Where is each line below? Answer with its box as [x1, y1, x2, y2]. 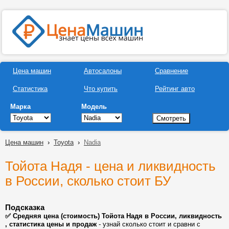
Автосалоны [84, 67, 122, 75]
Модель [81, 103, 107, 110]
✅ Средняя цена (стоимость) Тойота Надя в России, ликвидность [5, 212, 222, 220]
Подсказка [5, 203, 44, 212]
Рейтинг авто [155, 85, 195, 93]
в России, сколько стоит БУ [5, 174, 171, 188]
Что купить [84, 85, 118, 93]
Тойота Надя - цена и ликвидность [5, 159, 216, 173]
